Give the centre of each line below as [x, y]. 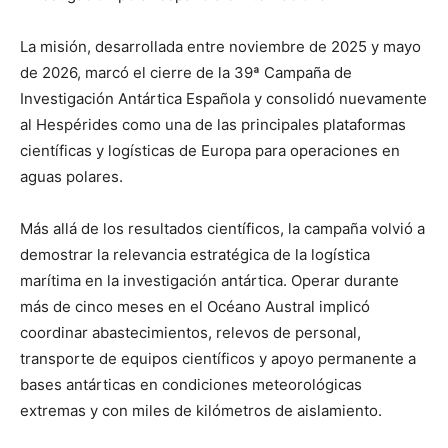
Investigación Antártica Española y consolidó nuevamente [223, 98]
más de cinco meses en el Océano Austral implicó [195, 306]
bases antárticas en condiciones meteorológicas [191, 384]
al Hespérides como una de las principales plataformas [213, 124]
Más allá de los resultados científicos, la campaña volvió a [222, 228]
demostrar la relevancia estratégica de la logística [195, 254]
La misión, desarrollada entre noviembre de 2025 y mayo [220, 46]
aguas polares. [71, 176]
